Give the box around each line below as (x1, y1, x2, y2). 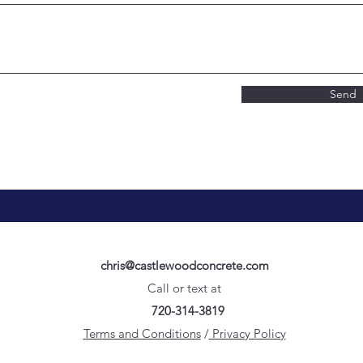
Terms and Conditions (83, 325, 201, 341)
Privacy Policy (208, 325, 286, 341)
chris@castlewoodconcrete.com (100, 257, 269, 273)
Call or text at (147, 280, 221, 296)
